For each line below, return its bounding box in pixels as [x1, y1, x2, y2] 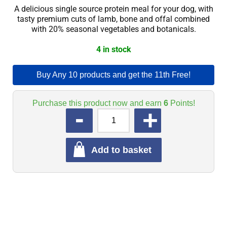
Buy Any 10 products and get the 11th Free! [36, 70, 191, 79]
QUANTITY [23, 109, 54, 117]
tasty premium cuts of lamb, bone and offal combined [17, 14, 210, 24]
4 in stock [96, 45, 131, 54]
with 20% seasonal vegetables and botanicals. [31, 24, 196, 34]
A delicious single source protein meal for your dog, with [14, 4, 213, 14]
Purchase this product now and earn [32, 99, 164, 107]
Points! [168, 99, 195, 107]
